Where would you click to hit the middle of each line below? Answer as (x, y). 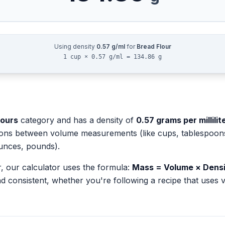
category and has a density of (77, 120)
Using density (75, 46)
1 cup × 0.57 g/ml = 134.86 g (113, 57)
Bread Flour (154, 46)
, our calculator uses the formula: (67, 167)
